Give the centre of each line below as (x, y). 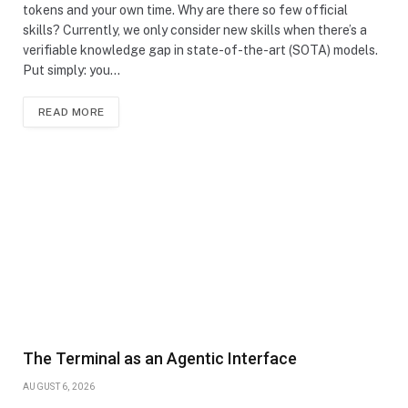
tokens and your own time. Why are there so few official (185, 10)
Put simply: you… (71, 70)
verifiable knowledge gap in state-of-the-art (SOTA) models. (200, 50)
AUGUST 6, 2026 (59, 387)
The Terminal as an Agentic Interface (160, 359)
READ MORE (71, 112)
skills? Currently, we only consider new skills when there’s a (195, 30)
